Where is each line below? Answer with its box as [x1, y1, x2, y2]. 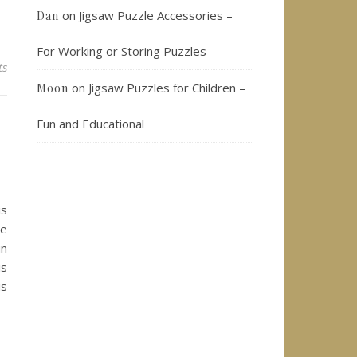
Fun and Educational [37, 116, 144, 131]
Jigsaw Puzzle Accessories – [79, 7, 233, 23]
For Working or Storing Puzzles [37, 43, 206, 59]
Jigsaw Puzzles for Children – [88, 80, 245, 96]
